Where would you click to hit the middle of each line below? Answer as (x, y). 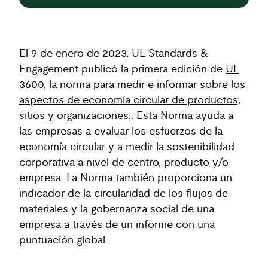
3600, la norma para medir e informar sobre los (132, 85)
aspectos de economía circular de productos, (130, 100)
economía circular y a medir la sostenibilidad (127, 147)
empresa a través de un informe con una (117, 225)
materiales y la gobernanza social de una (117, 209)
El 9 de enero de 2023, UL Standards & (113, 54)
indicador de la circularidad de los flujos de (124, 194)
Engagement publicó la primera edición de (122, 69)
